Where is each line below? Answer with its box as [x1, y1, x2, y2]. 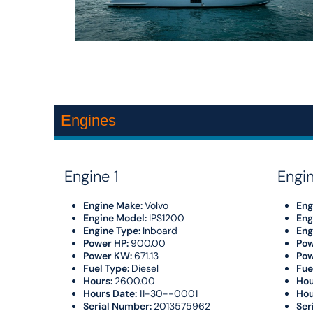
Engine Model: [82, 211, 149, 224]
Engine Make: [82, 198, 145, 212]
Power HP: [82, 236, 131, 249]
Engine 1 [64, 166, 119, 187]
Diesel [131, 261, 159, 275]
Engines [60, 111, 116, 129]
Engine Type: [82, 224, 143, 237]
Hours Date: [82, 286, 139, 300]
